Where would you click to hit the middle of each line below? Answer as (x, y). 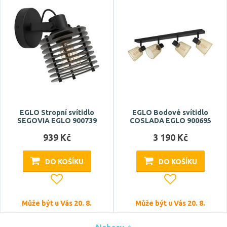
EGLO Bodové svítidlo (170, 112)
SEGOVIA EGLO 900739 (57, 121)
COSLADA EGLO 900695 (170, 121)
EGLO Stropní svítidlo (57, 112)
